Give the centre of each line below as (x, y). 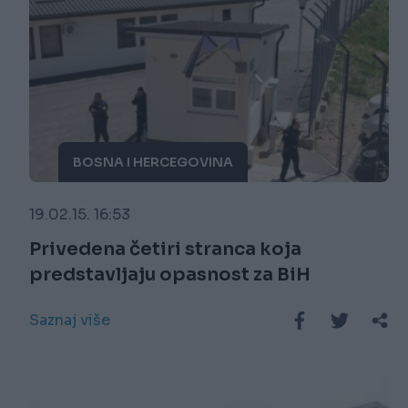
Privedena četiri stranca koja (165, 250)
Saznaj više (70, 321)
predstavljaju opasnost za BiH (170, 275)
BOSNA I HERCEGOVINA (153, 163)
